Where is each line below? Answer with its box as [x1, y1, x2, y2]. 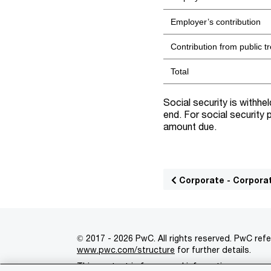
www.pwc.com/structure [77, 244, 175, 255]
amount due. [163, 120, 217, 132]
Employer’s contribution [171, 17, 261, 27]
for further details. [175, 244, 251, 255]
